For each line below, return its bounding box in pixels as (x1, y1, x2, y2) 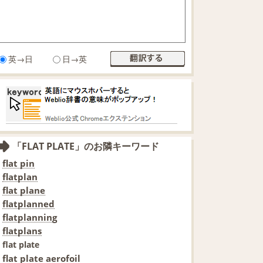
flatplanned (2, 197, 55, 210)
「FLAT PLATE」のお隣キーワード (12, 139, 159, 153)
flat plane (2, 184, 45, 196)
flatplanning (2, 211, 57, 223)
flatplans (2, 224, 42, 237)
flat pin (2, 157, 35, 169)
